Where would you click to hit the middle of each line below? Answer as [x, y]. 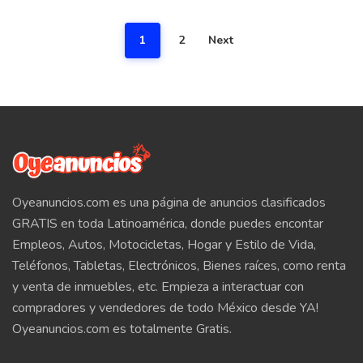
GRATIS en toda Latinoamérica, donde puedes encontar [168, 224]
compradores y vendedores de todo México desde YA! [165, 308]
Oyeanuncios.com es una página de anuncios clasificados [169, 203]
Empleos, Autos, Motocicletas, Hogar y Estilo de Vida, [164, 245]
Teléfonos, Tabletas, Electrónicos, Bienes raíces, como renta [179, 266]
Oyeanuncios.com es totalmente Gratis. [122, 329]
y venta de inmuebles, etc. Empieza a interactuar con [158, 287]
